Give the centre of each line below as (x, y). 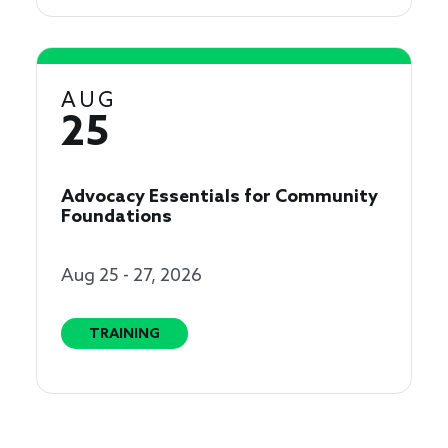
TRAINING (124, 335)
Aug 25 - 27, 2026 (131, 276)
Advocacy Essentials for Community (219, 197)
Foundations (116, 217)
